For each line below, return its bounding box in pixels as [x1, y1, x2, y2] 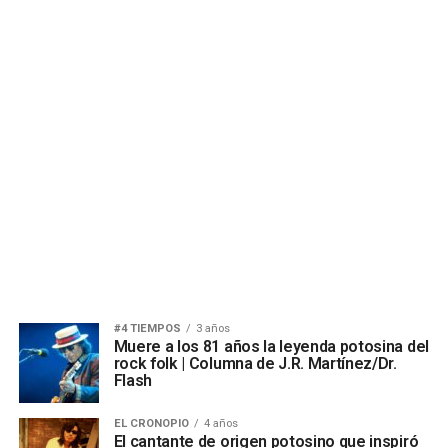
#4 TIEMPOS [113, 322, 181, 335]
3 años [195, 322, 230, 335]
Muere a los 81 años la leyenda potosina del [113, 337, 429, 356]
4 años [203, 417, 238, 430]
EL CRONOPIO [113, 417, 189, 430]
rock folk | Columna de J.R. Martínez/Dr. [113, 354, 397, 373]
